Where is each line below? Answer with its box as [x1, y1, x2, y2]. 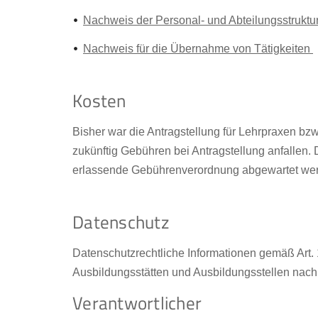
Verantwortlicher [72, 290, 202, 317]
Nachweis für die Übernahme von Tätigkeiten [83, 43, 313, 55]
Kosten [72, 87, 126, 114]
